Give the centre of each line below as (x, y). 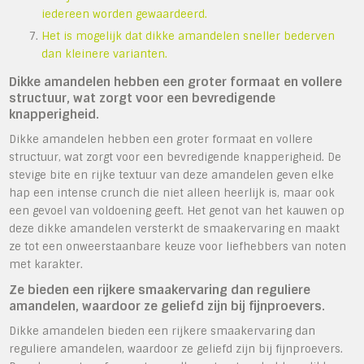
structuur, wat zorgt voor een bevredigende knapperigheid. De (175, 157)
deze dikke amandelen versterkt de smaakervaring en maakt (175, 228)
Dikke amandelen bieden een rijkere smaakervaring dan (162, 331)
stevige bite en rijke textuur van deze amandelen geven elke (172, 175)
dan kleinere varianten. (105, 54)
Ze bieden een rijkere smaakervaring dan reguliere (160, 290)
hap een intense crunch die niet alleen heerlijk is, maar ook (172, 193)
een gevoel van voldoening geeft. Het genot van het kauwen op (177, 210)
